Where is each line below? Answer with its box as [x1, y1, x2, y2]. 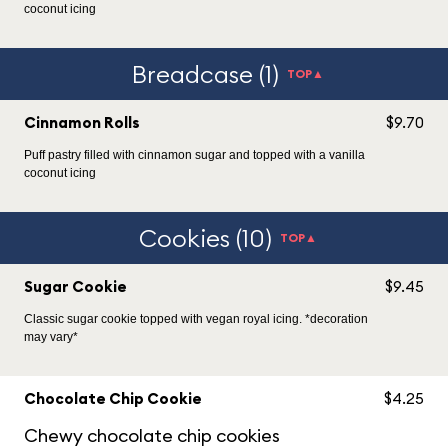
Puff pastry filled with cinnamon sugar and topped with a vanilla [24, 148, 365, 162]
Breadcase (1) [132, 59, 279, 89]
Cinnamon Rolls [24, 113, 140, 132]
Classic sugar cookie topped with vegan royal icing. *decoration [24, 312, 368, 326]
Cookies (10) [139, 223, 272, 253]
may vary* [24, 330, 78, 344]
